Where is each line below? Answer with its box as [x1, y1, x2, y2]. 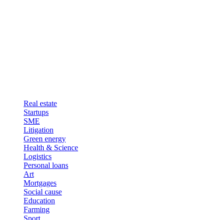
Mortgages [24, 179, 56, 187]
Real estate [24, 99, 57, 108]
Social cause [24, 188, 62, 196]
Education [24, 196, 55, 205]
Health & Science [24, 143, 78, 152]
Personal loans [24, 161, 68, 169]
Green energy [24, 135, 66, 143]
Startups [24, 108, 49, 116]
